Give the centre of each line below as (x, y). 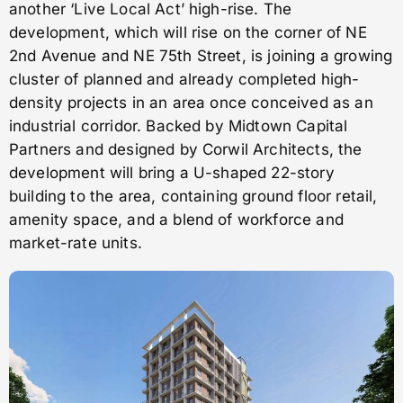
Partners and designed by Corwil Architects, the (186, 149)
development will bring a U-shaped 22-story (172, 172)
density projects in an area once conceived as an (191, 102)
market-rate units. (76, 242)
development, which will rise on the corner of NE (188, 32)
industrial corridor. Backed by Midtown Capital (179, 125)
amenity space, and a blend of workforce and (176, 219)
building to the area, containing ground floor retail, (193, 196)
